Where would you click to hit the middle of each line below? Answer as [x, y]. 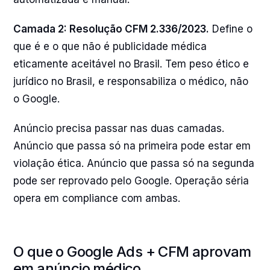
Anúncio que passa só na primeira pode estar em [132, 146]
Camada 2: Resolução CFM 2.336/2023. [111, 29]
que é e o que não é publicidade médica [110, 46]
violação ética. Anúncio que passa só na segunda [134, 163]
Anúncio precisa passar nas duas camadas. [119, 128]
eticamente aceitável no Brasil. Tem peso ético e [131, 64]
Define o [231, 29]
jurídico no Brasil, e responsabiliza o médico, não [131, 81]
